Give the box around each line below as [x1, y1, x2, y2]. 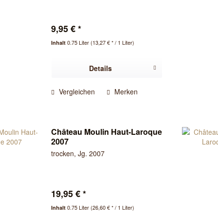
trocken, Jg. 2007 [51, 148, 105, 158]
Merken [114, 87, 138, 97]
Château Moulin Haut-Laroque [51, 126, 163, 137]
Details [89, 63, 112, 73]
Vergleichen [57, 87, 95, 97]
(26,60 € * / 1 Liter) [91, 203, 135, 211]
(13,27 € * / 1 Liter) [91, 38, 135, 47]
